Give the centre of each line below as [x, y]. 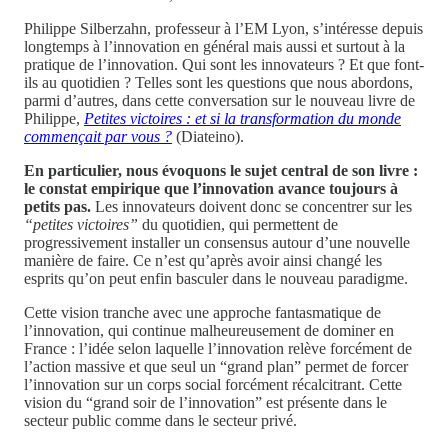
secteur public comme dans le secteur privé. [160, 420]
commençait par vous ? [98, 136]
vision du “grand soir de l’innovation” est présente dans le [205, 402]
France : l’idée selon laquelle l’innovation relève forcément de [218, 348]
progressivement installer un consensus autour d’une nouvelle [217, 242]
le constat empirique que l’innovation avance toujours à [211, 188]
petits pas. [59, 206]
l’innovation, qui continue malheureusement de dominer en [209, 330]
